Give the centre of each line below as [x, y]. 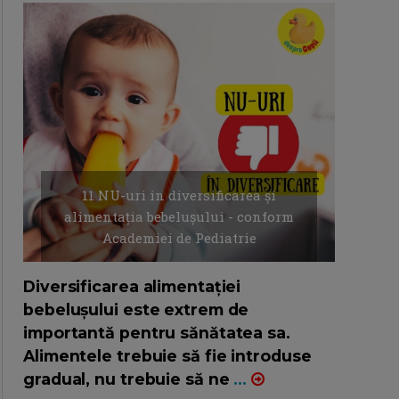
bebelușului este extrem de [136, 310]
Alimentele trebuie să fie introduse [167, 356]
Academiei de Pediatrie [179, 238]
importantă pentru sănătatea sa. [157, 333]
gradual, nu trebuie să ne [129, 379]
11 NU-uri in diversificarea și [179, 195]
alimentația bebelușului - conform [179, 217]
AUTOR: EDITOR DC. [205, 276]
